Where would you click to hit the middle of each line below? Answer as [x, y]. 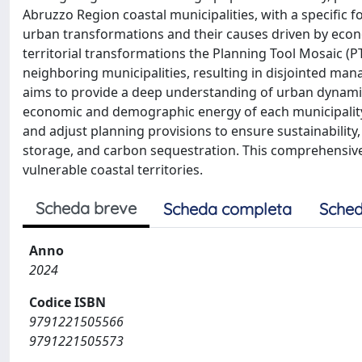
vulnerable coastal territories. [113, 169]
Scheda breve [86, 208]
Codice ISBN [67, 302]
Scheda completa [227, 208]
